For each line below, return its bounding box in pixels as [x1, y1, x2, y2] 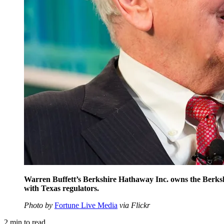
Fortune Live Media [54, 200, 117, 209]
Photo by [24, 200, 54, 209]
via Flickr [117, 200, 150, 209]
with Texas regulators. [24, 183, 99, 192]
